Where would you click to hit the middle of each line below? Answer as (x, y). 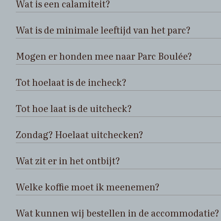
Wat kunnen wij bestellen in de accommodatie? (117, 213)
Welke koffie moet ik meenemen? (88, 187)
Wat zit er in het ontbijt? (68, 161)
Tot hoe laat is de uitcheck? (74, 109)
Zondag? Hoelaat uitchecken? (79, 135)
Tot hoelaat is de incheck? (71, 82)
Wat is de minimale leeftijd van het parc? (103, 30)
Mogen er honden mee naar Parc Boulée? (104, 56)
